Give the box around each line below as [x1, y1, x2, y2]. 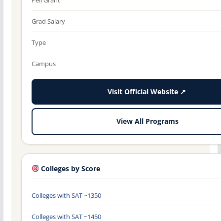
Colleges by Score [39, 164, 101, 173]
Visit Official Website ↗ [107, 87, 186, 96]
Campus [31, 59, 56, 68]
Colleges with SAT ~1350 [31, 190, 101, 200]
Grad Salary [31, 16, 65, 26]
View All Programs [116, 117, 179, 126]
